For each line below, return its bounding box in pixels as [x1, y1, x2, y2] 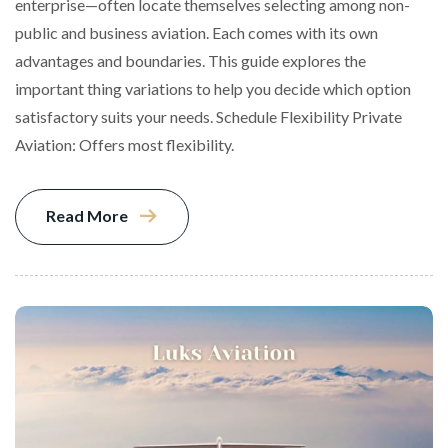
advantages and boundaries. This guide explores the [15, 51, 366, 71]
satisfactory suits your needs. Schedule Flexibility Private [15, 107, 402, 127]
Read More [46, 206, 128, 226]
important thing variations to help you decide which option [15, 79, 411, 99]
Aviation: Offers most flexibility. [15, 135, 234, 155]
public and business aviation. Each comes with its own [15, 23, 378, 43]
